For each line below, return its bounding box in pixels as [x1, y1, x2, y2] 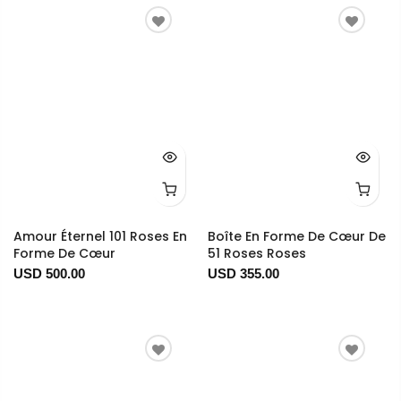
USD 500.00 [13, 265, 85, 281]
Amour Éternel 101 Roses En [13, 226, 187, 245]
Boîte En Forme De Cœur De [207, 226, 386, 245]
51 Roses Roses [207, 243, 306, 262]
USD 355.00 [207, 265, 279, 281]
